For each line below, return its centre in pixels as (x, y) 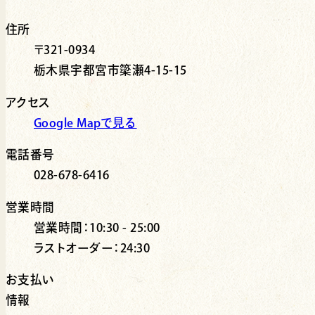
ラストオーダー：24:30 (92, 247)
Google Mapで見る (85, 122)
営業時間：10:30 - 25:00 (97, 227)
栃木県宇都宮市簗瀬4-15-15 (110, 70)
